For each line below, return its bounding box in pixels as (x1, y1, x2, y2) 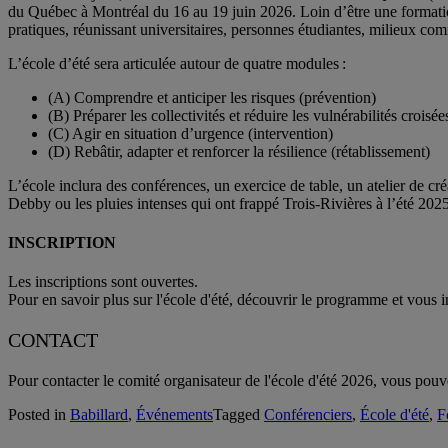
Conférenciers (264, 406, 352, 424)
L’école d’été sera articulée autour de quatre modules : (8, 54, 350, 72)
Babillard (70, 406, 128, 424)
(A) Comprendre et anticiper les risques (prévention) (48, 88, 376, 106)
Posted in (8, 406, 70, 424)
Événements (136, 406, 213, 424)
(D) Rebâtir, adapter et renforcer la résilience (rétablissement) (48, 142, 430, 160)
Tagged (213, 406, 264, 424)
